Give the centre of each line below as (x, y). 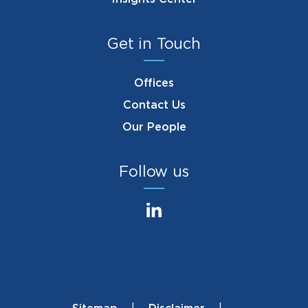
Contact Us (154, 106)
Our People (154, 128)
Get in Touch (154, 44)
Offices (154, 84)
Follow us (154, 172)
